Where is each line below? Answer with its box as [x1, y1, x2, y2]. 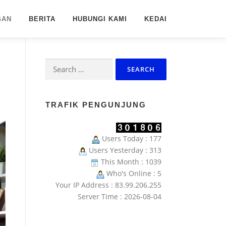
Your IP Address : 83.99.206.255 [55, 180, 161, 190]
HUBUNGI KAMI [73, 15, 127, 23]
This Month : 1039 [99, 157, 161, 167]
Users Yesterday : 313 [87, 145, 161, 155]
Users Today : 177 [100, 134, 161, 144]
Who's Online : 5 [104, 168, 161, 179]
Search [45, 59, 68, 69]
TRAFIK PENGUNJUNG [45, 100, 146, 109]
